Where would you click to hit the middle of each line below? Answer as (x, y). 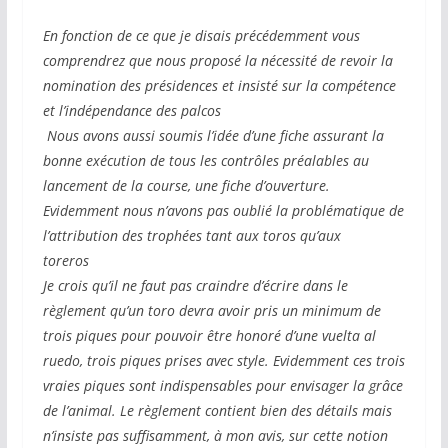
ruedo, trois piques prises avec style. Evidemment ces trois (223, 361)
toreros (73, 261)
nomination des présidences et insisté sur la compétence (219, 86)
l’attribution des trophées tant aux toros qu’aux (191, 236)
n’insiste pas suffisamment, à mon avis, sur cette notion (215, 436)
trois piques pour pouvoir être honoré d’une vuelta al (209, 336)
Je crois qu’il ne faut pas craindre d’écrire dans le (195, 286)
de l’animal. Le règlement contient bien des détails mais (217, 411)
